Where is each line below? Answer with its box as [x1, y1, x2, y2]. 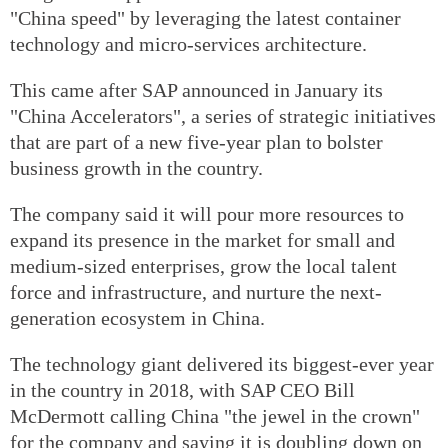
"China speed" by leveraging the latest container [10, 6, 401, 29]
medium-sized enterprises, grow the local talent [10, 254, 397, 277]
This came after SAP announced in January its [10, 78, 383, 101]
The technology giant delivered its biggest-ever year [10, 352, 434, 375]
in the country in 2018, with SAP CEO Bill [10, 378, 355, 401]
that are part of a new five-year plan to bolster [10, 130, 383, 153]
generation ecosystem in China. [10, 306, 265, 329]
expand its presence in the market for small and [10, 228, 395, 251]
